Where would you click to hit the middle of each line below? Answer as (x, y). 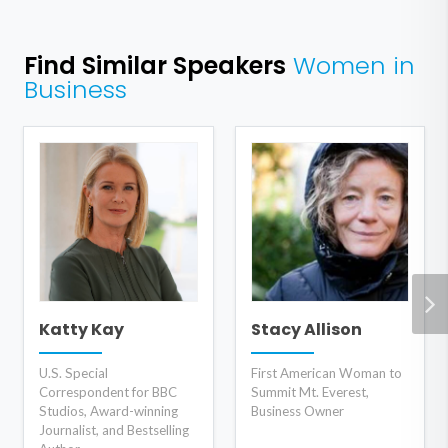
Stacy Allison (306, 330)
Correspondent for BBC (108, 391)
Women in (350, 65)
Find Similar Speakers (155, 65)
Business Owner (297, 410)
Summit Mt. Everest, (309, 391)
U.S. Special (73, 372)
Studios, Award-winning (108, 410)
